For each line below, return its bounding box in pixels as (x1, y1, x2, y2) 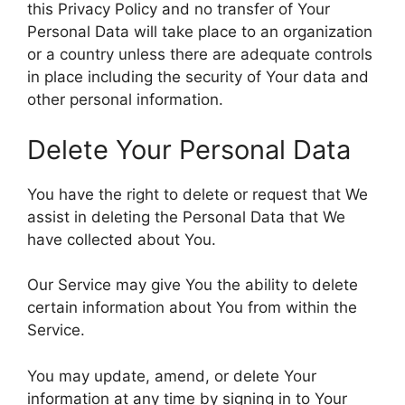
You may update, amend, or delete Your (27, 366, 316, 385)
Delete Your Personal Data (27, 133, 351, 165)
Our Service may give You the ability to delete (27, 276, 358, 294)
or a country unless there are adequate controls (27, 45, 372, 63)
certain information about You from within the (27, 298, 357, 316)
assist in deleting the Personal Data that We (27, 207, 345, 226)
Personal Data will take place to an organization (27, 23, 372, 41)
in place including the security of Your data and (27, 68, 369, 86)
